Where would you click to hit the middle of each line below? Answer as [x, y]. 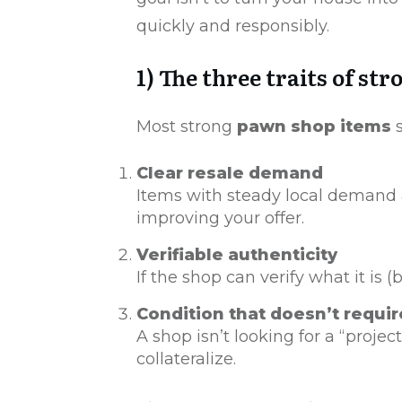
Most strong [187, 127]
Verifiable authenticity [237, 255]
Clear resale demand [230, 174]
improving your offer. [220, 218]
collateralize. [186, 359]
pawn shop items [314, 127]
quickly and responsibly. [233, 26]
